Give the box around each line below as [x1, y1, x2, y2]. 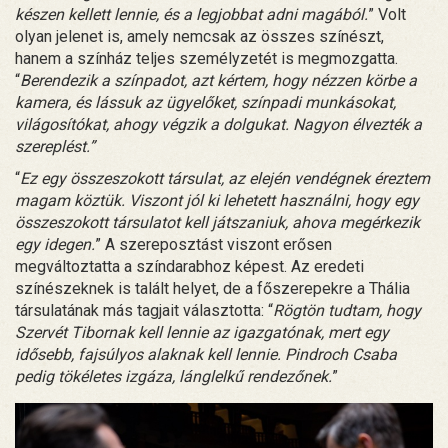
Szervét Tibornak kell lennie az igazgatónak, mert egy [15, 322, 389, 342]
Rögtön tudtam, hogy [273, 300, 421, 320]
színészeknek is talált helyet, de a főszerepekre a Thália [15, 278, 410, 298]
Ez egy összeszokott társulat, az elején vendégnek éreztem [20, 168, 430, 188]
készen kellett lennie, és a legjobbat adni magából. [15, 4, 368, 24]
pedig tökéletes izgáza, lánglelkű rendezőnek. [15, 366, 332, 386]
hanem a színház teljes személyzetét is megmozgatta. [15, 48, 398, 68]
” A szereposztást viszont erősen [95, 234, 332, 254]
